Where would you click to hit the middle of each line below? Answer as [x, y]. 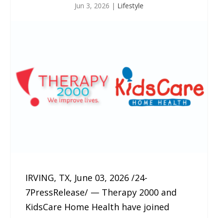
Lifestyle [130, 6]
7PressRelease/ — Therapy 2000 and [101, 192]
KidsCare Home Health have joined [98, 207]
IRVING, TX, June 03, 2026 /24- [87, 177]
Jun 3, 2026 [92, 6]
